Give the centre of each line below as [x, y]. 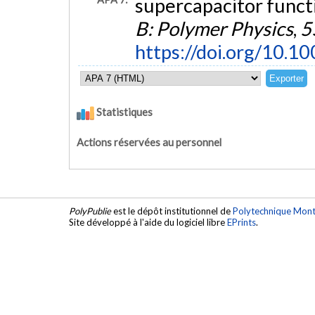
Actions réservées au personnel [149, 142]
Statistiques [123, 112]
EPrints [242, 223]
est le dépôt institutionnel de [172, 211]
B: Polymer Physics [214, 29]
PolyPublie [90, 211]
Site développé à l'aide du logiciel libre [148, 223]
